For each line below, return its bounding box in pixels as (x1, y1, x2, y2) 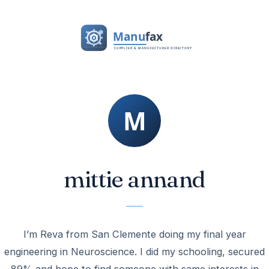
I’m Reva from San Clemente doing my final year (23, 228, 246, 240)
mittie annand (64, 165, 205, 193)
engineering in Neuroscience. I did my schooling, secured (4, 246, 265, 258)
